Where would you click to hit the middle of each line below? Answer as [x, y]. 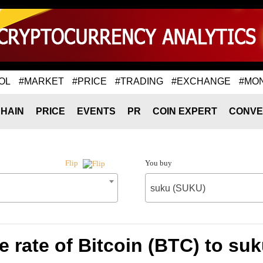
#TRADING [139, 81]
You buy [158, 163]
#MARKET [41, 81]
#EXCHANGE [201, 81]
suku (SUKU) [178, 188]
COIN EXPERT [185, 111]
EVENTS [96, 111]
